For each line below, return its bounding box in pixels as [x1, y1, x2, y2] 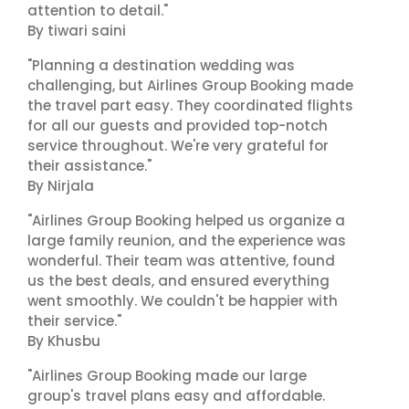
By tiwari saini [27, 21, 126, 40]
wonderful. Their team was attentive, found [27, 251, 335, 270]
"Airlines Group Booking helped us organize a [27, 211, 345, 230]
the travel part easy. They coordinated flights [27, 96, 353, 115]
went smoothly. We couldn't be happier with [27, 291, 338, 310]
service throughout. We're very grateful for [27, 136, 329, 155]
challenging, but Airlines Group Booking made [27, 76, 353, 95]
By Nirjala [27, 176, 94, 195]
